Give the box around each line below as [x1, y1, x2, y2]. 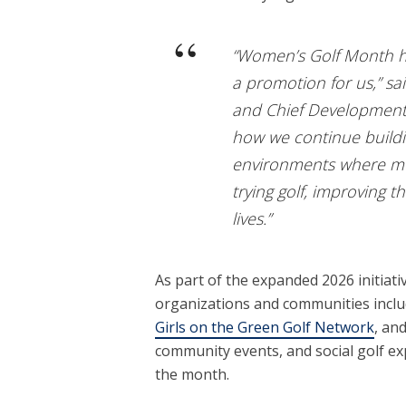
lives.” [231, 208, 271, 230]
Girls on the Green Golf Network [154, 317, 374, 338]
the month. [154, 364, 229, 385]
